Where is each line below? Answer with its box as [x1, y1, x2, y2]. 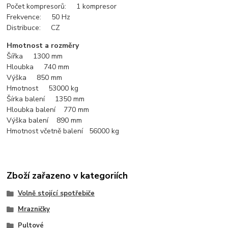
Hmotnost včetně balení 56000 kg [7, 126, 120, 136]
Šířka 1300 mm [7, 51, 63, 61]
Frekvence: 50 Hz [7, 12, 71, 22]
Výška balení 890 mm [7, 115, 82, 125]
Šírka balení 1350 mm [7, 94, 85, 104]
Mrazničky [17, 205, 50, 214]
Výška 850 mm [7, 72, 63, 82]
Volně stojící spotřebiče [17, 188, 95, 198]
